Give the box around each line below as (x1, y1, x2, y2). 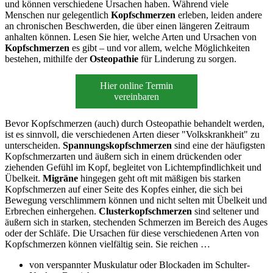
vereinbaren (114, 91, 159, 102)
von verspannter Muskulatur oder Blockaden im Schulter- (29, 259, 250, 270)
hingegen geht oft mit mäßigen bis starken (78, 172, 241, 183)
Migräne (43, 172, 78, 183)
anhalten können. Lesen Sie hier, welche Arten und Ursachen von (5, 31, 257, 42)
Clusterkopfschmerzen (99, 205, 192, 216)
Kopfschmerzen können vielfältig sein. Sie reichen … (5, 238, 210, 249)
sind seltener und (192, 205, 259, 216)
